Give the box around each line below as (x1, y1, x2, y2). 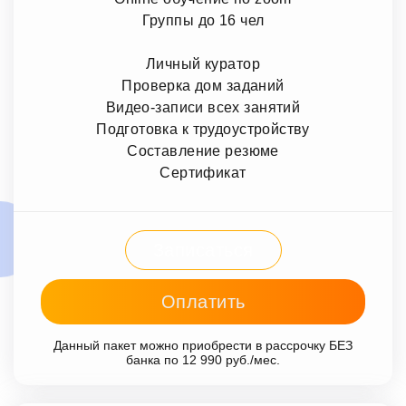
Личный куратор (146, 56, 260, 72)
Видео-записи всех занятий (105, 100, 301, 116)
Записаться (152, 240, 254, 261)
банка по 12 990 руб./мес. (126, 353, 280, 368)
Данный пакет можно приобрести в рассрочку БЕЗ (53, 338, 353, 353)
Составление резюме (127, 143, 279, 159)
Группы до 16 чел (141, 13, 265, 29)
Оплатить (160, 292, 246, 313)
